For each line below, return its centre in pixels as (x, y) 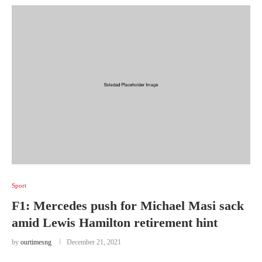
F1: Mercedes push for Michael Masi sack (128, 206)
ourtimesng (36, 242)
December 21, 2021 (94, 242)
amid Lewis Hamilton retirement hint (115, 223)
